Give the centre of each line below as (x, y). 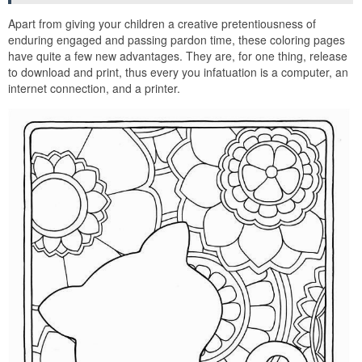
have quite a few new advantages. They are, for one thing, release (178, 56)
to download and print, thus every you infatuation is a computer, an (178, 72)
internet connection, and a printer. (94, 88)
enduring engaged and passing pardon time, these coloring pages (177, 40)
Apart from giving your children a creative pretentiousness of (162, 24)
